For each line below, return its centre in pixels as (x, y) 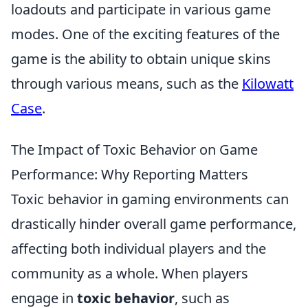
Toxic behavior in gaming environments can (150, 199)
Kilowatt (268, 84)
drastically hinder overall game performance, (154, 224)
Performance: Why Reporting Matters (130, 174)
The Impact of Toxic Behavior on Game (134, 150)
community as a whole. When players (130, 273)
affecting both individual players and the (139, 249)
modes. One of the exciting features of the (145, 34)
